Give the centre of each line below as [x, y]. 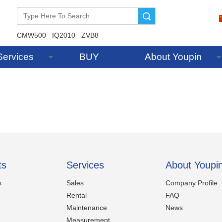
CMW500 [31, 35]
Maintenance [87, 208]
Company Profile [192, 183]
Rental [77, 195]
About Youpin [173, 57]
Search [99, 16]
